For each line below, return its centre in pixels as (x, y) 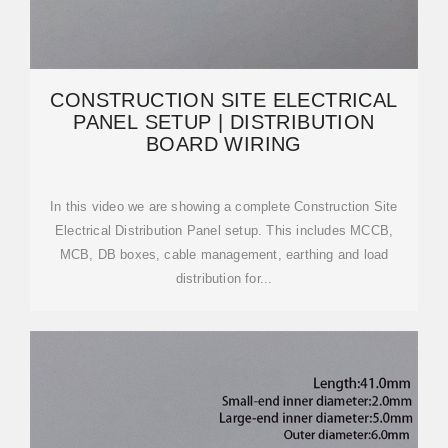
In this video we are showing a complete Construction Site (224, 206)
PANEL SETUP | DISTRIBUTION (224, 122)
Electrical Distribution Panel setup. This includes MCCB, (224, 230)
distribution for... (224, 278)
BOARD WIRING (224, 144)
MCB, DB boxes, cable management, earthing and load (224, 254)
